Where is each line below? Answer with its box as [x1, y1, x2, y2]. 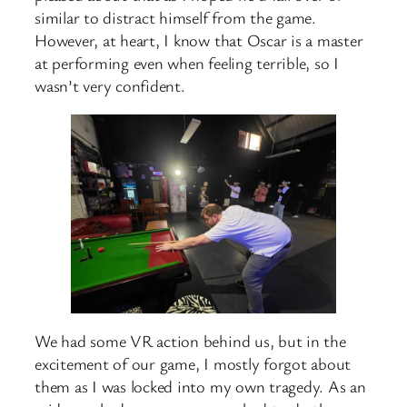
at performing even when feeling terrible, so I [35, 52, 339, 74]
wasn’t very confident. [35, 74, 185, 97]
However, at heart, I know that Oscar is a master [35, 29, 363, 52]
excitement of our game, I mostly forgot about [35, 352, 352, 375]
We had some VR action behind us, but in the [35, 330, 346, 352]
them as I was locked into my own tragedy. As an [35, 375, 366, 398]
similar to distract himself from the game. [35, 6, 316, 29]
